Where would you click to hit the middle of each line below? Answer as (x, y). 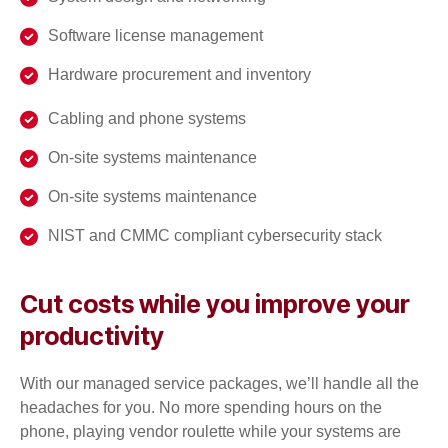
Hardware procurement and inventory (179, 74)
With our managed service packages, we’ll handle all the (219, 383)
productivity (92, 335)
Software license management (155, 35)
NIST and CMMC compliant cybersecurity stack (214, 235)
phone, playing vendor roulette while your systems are (210, 431)
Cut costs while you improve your (215, 303)
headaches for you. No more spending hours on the (201, 407)
